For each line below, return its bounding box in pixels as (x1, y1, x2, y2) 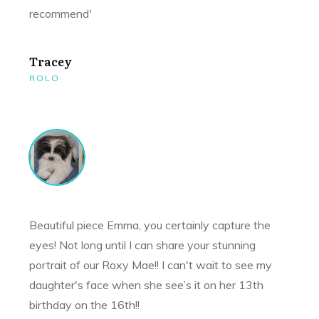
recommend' (29, 6, 92, 21)
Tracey (29, 53, 72, 70)
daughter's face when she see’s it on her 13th (29, 278, 263, 293)
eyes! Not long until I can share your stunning (29, 238, 256, 253)
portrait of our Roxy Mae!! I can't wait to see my (29, 258, 272, 273)
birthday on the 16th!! (29, 298, 140, 313)
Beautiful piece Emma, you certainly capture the (29, 218, 271, 233)
